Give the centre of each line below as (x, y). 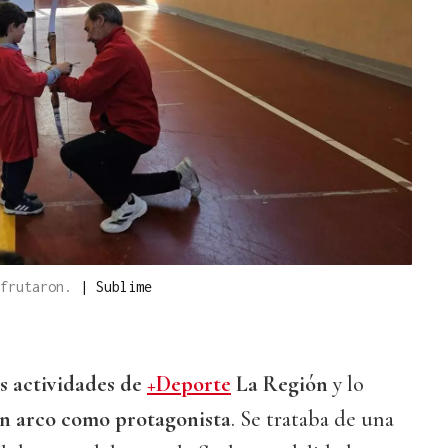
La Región (282, 384)
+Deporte (189, 384)
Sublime (124, 287)
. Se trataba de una (312, 419)
